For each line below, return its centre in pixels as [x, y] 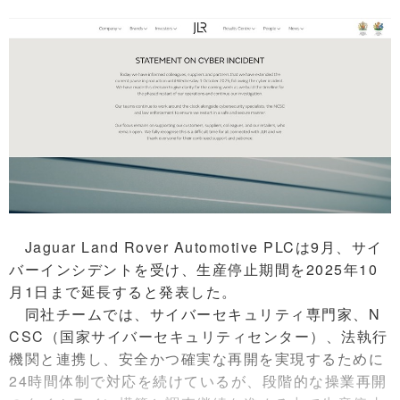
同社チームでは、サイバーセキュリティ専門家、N [195, 314]
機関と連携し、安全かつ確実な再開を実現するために [196, 358]
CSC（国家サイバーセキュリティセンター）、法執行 [199, 336]
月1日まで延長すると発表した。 [123, 292]
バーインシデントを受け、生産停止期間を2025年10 [193, 269]
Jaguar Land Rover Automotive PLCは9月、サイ [196, 247]
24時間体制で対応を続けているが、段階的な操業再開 [198, 381]
